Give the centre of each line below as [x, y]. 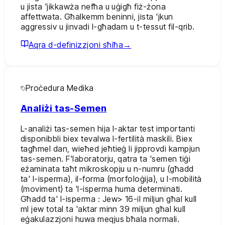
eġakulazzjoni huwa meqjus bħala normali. [100, 219]
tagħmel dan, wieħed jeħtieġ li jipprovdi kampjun [110, 148]
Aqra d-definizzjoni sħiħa [76, 45]
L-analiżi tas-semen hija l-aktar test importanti [108, 128]
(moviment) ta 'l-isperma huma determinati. [102, 189]
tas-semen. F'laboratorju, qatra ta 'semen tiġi [106, 158]
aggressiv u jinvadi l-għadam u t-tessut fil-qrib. [108, 27]
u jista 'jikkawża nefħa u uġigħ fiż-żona [93, 7]
